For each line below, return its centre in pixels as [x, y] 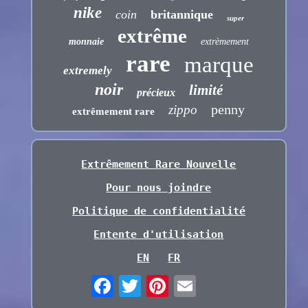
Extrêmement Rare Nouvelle [159, 165]
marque [219, 65]
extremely [88, 71]
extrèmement [224, 42]
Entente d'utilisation [159, 235]
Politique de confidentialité [158, 211]
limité [206, 90]
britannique [181, 15]
